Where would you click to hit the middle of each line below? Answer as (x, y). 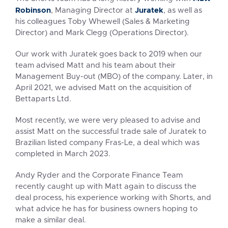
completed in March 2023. (63, 154)
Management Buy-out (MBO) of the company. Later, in (114, 77)
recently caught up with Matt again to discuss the (106, 187)
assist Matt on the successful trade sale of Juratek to (111, 132)
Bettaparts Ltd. (43, 99)
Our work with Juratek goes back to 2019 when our (109, 54)
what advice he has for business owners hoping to (106, 209)
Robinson (33, 10)
